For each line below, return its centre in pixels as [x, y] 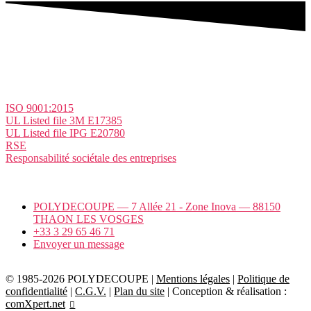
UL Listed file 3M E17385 [64, 121]
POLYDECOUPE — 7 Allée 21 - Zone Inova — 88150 [157, 207]
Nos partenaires [40, 183]
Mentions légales [193, 279]
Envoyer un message [79, 244]
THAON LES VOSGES [89, 219]
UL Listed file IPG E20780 [65, 133]
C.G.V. [91, 292]
